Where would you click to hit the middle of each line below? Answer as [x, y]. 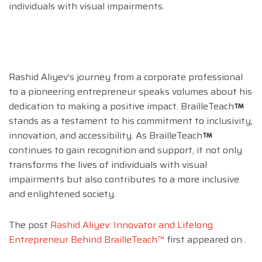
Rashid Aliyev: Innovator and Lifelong [132, 225]
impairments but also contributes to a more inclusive [124, 180]
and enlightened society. [62, 194]
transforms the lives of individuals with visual [108, 165]
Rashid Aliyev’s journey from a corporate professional [126, 77]
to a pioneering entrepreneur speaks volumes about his [130, 92]
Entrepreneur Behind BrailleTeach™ [87, 240]
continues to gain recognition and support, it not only [125, 150]
